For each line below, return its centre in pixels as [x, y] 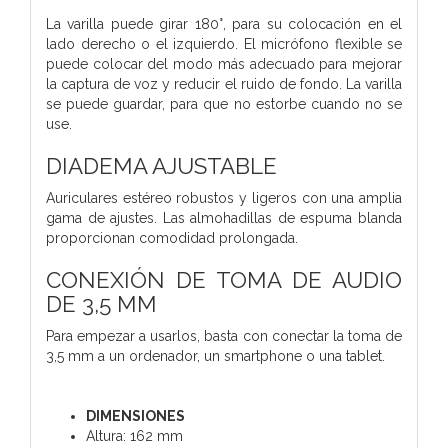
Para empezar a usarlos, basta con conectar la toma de [224, 335]
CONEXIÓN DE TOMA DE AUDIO [224, 279]
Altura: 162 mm [134, 435]
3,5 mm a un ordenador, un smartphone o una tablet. [215, 355]
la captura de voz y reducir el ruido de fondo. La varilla [224, 83]
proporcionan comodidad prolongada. [172, 237]
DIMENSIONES [135, 415]
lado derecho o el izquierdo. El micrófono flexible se [224, 43]
